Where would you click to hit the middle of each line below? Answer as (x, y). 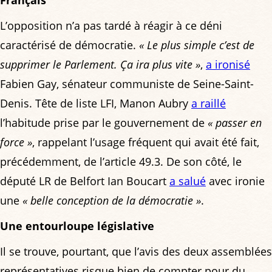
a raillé (209, 103)
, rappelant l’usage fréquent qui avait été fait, (146, 142)
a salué (188, 181)
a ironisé (228, 64)
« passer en (235, 123)
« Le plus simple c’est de (197, 45)
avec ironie (235, 181)
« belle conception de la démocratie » (112, 200)
